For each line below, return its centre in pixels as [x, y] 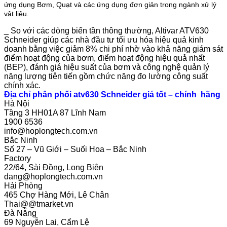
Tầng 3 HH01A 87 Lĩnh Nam [55, 112]
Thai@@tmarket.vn [39, 204]
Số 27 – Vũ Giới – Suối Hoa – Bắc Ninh [75, 149]
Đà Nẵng [20, 213]
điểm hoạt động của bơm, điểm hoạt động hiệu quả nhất [104, 58]
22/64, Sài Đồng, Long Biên [54, 167]
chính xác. [22, 85]
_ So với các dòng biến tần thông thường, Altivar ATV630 [106, 30]
